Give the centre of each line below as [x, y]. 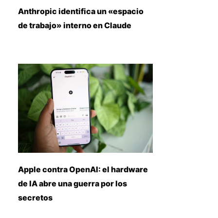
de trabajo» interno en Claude [74, 25]
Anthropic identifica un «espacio [81, 11]
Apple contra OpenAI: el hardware [83, 169]
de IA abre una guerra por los [72, 183]
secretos [35, 197]
